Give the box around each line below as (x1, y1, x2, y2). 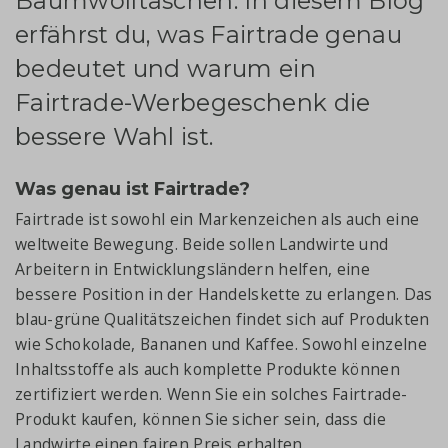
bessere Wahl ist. (15, 121, 214, 151)
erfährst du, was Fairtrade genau (15, 19, 403, 49)
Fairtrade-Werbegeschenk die (15, 87, 371, 117)
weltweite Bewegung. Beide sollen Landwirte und (15, 233, 389, 256)
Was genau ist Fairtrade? (15, 178, 250, 200)
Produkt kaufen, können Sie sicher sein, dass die (15, 408, 387, 431)
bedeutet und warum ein (15, 53, 316, 83)
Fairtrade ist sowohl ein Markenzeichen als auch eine (15, 208, 420, 231)
